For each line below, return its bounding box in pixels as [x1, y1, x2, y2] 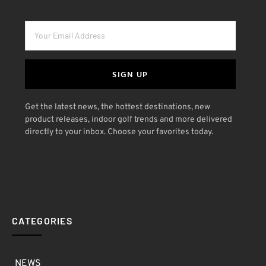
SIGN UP [112, 67, 148, 80]
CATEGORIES [12, 215, 72, 227]
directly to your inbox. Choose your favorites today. [25, 126, 213, 137]
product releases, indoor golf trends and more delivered [25, 114, 232, 125]
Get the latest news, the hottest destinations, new [25, 102, 210, 112]
